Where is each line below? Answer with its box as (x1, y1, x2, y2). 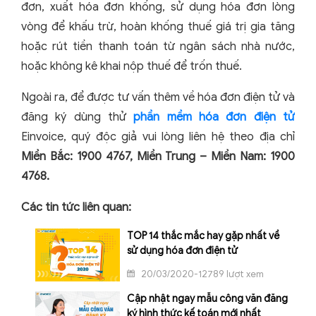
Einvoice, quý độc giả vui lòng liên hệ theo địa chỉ (21, 129, 295, 144)
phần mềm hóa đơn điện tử (133, 109, 296, 124)
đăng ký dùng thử (21, 109, 134, 124)
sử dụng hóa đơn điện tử (127, 244, 238, 257)
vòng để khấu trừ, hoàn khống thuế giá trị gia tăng (21, 19, 295, 34)
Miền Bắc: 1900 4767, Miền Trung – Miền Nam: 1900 (21, 149, 295, 164)
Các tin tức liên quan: (21, 200, 131, 214)
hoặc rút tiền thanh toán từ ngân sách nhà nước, (21, 39, 295, 54)
